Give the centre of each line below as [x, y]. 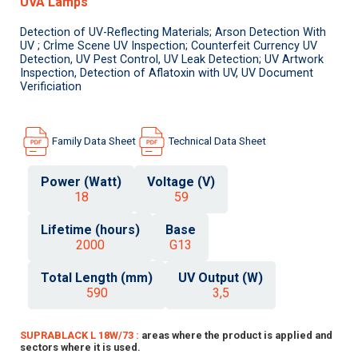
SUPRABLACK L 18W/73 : [81, 335]
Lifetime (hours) [90, 229]
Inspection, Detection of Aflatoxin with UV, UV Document [167, 73]
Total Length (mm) [97, 277]
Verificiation [51, 86]
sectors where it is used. [80, 347]
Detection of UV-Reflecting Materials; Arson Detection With [173, 32]
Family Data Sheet [94, 141]
